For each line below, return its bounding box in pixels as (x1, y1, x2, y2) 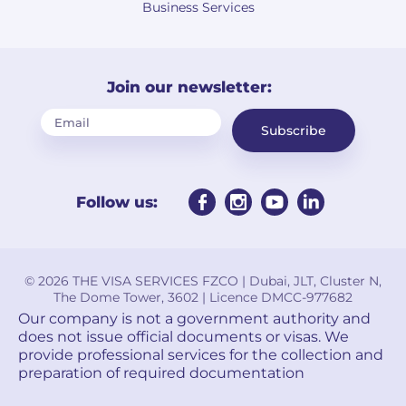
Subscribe (260, 121, 326, 139)
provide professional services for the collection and (18, 345, 383, 363)
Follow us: (76, 192, 158, 211)
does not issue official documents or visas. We (18, 327, 349, 345)
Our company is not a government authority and (18, 309, 371, 327)
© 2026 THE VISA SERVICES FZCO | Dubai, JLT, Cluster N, (24, 272, 382, 289)
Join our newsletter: (107, 77, 272, 96)
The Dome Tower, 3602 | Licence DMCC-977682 (53, 288, 353, 305)
